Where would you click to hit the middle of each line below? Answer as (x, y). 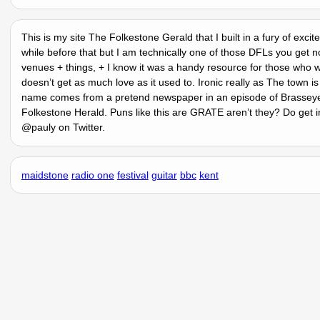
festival (132, 175)
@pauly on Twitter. (63, 127)
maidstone (45, 175)
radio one (92, 175)
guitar (164, 175)
